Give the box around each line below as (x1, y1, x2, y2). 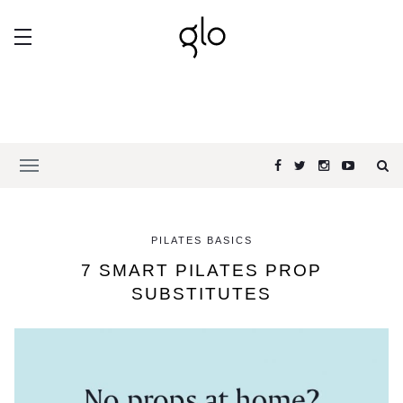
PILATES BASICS (150, 235, 253, 246)
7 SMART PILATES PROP (81, 261, 322, 280)
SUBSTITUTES (131, 284, 272, 303)
